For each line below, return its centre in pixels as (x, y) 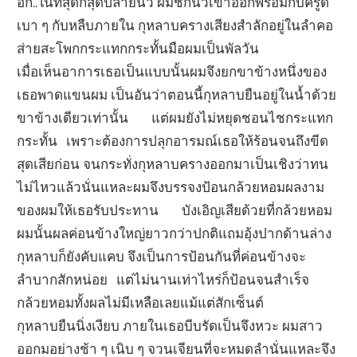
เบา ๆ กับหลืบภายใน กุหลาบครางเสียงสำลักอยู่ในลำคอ (175, 25)
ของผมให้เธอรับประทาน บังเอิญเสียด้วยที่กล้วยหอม (175, 210)
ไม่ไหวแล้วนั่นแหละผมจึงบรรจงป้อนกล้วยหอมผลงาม (171, 186)
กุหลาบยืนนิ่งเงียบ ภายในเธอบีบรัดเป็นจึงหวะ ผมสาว (170, 325)
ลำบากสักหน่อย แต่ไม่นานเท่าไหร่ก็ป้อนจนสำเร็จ (166, 279)
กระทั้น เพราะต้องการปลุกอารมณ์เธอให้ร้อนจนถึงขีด (173, 140)
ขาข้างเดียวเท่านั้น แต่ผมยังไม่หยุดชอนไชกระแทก (175, 117)
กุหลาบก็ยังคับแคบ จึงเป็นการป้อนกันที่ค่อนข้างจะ (162, 256)
